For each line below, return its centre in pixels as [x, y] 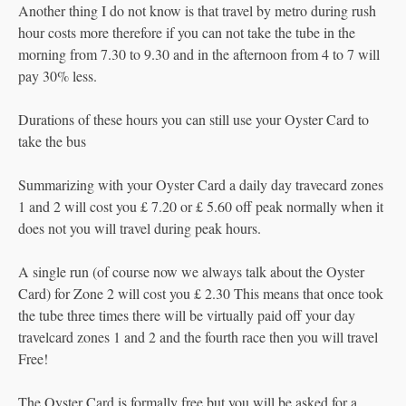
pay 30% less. [58, 75]
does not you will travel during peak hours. [140, 227]
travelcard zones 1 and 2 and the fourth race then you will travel [198, 336]
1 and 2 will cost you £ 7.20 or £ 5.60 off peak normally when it [201, 206]
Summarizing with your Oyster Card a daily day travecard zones [201, 184]
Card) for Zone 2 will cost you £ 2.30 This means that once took [201, 293]
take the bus [52, 140]
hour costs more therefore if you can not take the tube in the [187, 32]
